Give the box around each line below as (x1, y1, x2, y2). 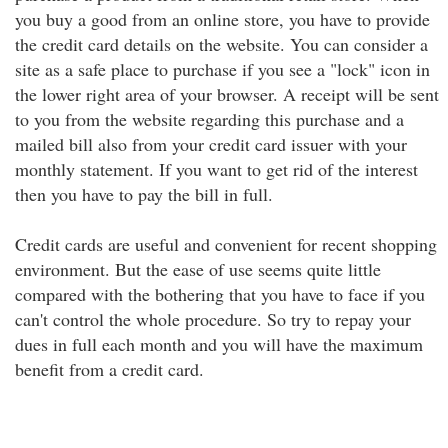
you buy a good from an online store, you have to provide (15, 7, 430, 31)
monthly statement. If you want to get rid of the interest (15, 157, 418, 181)
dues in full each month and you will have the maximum (15, 332, 423, 356)
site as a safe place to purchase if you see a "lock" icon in (15, 57, 430, 81)
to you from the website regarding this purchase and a (15, 107, 404, 131)
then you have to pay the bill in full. (15, 182, 273, 206)
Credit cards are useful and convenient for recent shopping (15, 232, 437, 256)
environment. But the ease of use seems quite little (15, 257, 381, 281)
